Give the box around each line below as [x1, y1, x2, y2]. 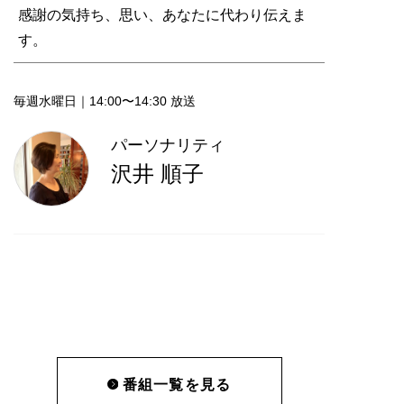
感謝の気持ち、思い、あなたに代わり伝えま [18, 6, 307, 23]
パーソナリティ [111, 135, 225, 154]
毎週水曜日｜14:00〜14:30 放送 [14, 93, 196, 108]
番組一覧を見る [122, 376, 232, 392]
